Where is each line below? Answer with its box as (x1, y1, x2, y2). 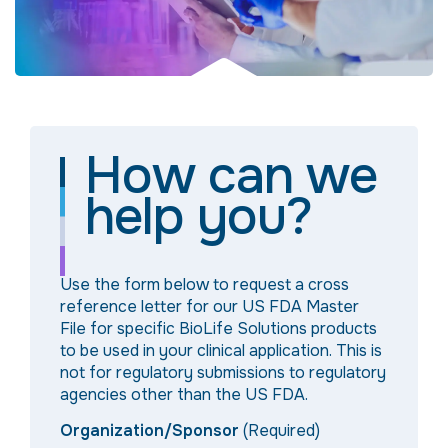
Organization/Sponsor (60, 420, 239, 442)
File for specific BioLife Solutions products (60, 318, 377, 340)
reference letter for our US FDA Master (60, 296, 359, 318)
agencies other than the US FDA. (60, 384, 308, 406)
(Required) (242, 420, 320, 442)
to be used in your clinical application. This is (60, 340, 382, 362)
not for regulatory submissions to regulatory (60, 362, 386, 384)
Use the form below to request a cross (60, 274, 349, 296)
